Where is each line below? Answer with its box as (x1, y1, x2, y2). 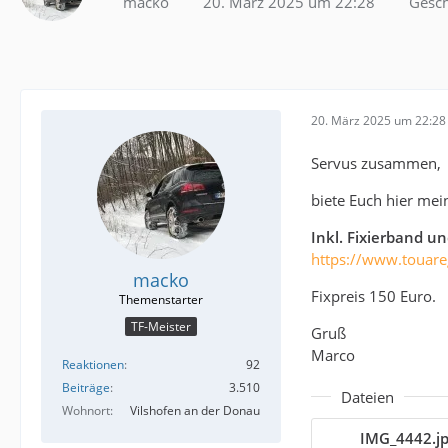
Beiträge (62, 379, 110, 397)
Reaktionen (62, 356, 124, 374)
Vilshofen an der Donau (130, 402, 260, 420)
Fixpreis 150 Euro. (311, 285, 436, 306)
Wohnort (62, 402, 110, 420)
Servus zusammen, (311, 152, 441, 173)
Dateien (341, 386, 394, 407)
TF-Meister (131, 318, 191, 336)
